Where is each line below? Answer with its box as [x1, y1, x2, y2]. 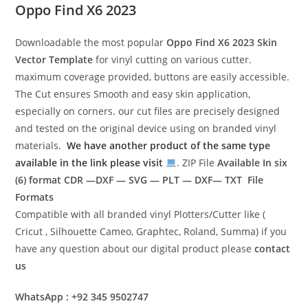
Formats [15, 190, 54, 203]
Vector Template [15, 52, 93, 66]
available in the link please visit [15, 155, 166, 169]
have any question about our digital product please [15, 241, 255, 255]
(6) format [15, 173, 65, 186]
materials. [15, 138, 67, 152]
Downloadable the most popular [15, 35, 164, 49]
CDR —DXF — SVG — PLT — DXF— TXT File [64, 173, 264, 186]
